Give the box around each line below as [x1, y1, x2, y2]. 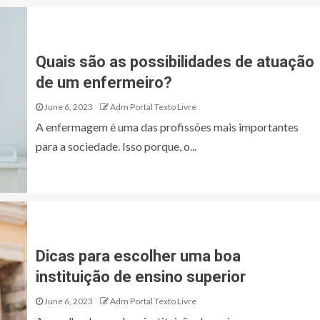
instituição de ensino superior [36, 268, 249, 286]
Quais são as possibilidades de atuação [36, 53, 314, 71]
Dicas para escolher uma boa [36, 247, 241, 265]
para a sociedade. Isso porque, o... [36, 139, 196, 153]
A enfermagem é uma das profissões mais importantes [36, 120, 299, 134]
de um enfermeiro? [36, 74, 172, 91]
